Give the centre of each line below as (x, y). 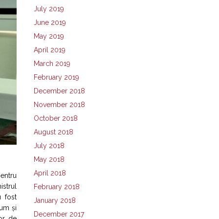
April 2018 (50, 173)
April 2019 (49, 50)
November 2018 (59, 104)
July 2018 (49, 145)
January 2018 (55, 200)
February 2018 (56, 186)
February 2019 (56, 77)
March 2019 (52, 63)
